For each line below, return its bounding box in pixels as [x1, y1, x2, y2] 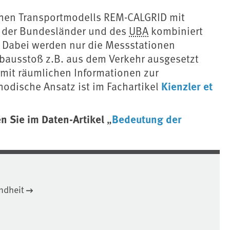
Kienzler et [161, 78, 213, 94]
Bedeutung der [112, 111, 182, 127]
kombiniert [148, 23, 203, 39]
